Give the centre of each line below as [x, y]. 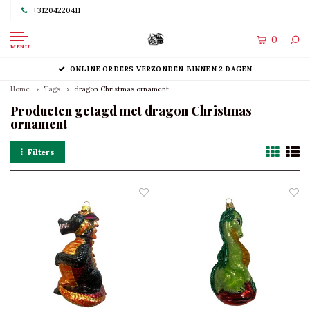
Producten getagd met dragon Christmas [131, 111]
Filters [41, 152]
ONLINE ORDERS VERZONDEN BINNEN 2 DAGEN [161, 69]
